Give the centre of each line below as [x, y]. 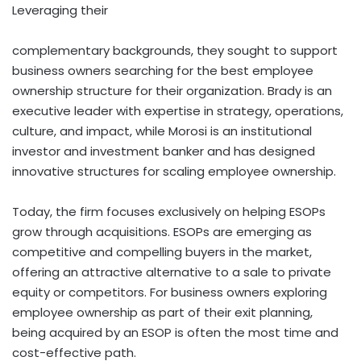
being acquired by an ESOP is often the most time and [175, 332]
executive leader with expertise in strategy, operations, [178, 110]
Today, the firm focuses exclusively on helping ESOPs [169, 211]
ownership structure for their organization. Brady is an [172, 90]
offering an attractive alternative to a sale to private [172, 272]
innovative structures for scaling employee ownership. [174, 171]
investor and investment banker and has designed [164, 151]
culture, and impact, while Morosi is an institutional [162, 131]
